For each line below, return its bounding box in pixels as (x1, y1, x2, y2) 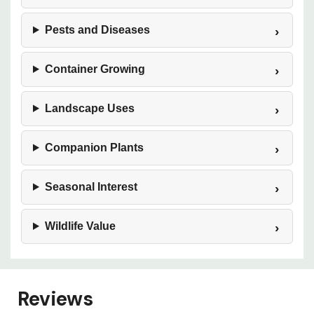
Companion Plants (44, 142, 144, 153)
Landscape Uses (44, 102, 135, 114)
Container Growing (44, 63, 145, 75)
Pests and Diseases (44, 24, 150, 36)
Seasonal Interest (44, 181, 137, 193)
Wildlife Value (44, 220, 116, 232)
